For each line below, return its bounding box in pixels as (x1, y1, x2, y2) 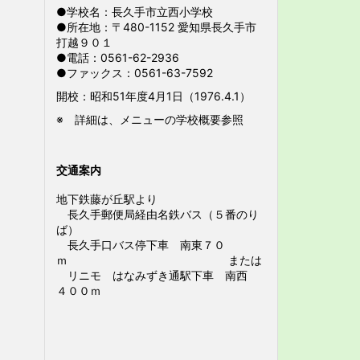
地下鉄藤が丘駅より (56, 192, 169, 206)
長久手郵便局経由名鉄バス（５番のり (56, 207, 259, 221)
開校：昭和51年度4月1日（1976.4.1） (56, 89, 251, 103)
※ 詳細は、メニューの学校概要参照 (56, 112, 243, 126)
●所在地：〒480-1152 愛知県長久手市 (56, 20, 256, 34)
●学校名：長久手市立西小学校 (56, 5, 213, 18)
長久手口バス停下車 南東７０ (56, 238, 225, 252)
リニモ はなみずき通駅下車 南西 (56, 268, 259, 282)
